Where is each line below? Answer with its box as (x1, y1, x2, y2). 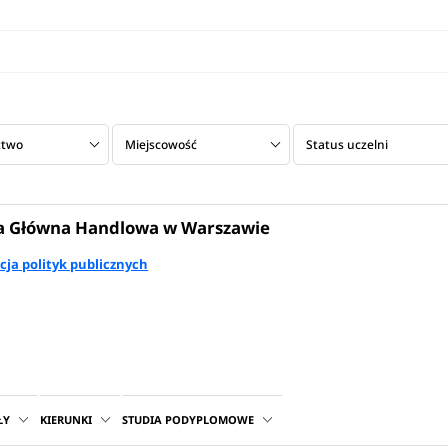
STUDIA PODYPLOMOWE (122, 412, 255, 428)
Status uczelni (305, 135, 388, 153)
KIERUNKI (40, 412, 93, 428)
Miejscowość (124, 135, 197, 153)
